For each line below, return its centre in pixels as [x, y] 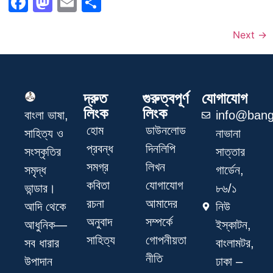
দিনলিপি [161, 148]
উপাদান [38, 261]
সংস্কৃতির [43, 151]
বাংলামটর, [235, 243]
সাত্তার [230, 151]
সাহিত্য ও [44, 133]
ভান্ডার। [40, 188]
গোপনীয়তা [166, 240]
